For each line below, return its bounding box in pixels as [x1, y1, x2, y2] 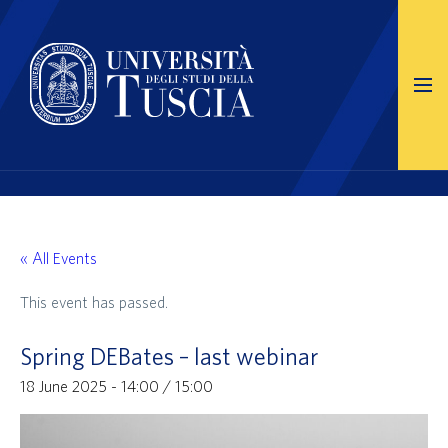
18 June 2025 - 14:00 [20, 377, 159, 395]
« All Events [20, 249, 97, 267]
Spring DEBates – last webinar [20, 342, 318, 370]
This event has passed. [20, 293, 168, 311]
